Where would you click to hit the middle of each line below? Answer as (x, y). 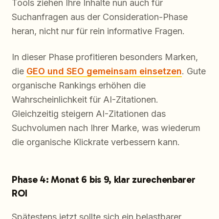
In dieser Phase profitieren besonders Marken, (105, 57)
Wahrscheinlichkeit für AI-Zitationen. (85, 100)
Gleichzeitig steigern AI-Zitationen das (89, 114)
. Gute (194, 71)
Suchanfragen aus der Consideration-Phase (100, 17)
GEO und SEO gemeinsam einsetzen (104, 71)
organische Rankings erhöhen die (79, 86)
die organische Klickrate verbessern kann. (96, 142)
